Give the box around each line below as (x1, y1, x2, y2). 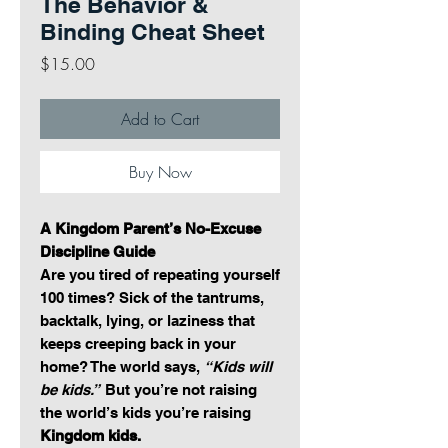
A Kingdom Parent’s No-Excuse (40, 220, 261, 238)
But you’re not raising (101, 381, 257, 399)
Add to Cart (121, 108, 199, 131)
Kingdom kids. (40, 427, 141, 445)
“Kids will (204, 358, 272, 376)
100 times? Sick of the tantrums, (40, 289, 264, 307)
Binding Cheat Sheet (40, 18, 265, 46)
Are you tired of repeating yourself (40, 266, 280, 284)
